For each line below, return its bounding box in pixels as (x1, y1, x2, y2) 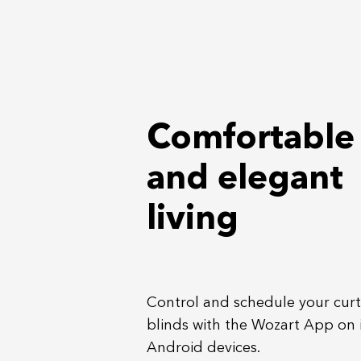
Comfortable (147, 122, 355, 156)
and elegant (147, 163, 343, 197)
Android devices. (147, 341, 263, 355)
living (147, 203, 239, 237)
